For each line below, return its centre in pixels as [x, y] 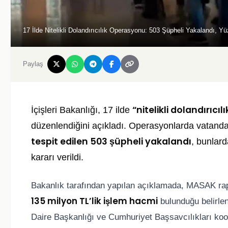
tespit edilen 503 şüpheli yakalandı [111, 142]
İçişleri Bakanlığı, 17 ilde [82, 110]
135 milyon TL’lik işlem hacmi [94, 201]
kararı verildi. [57, 158]
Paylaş [33, 64]
